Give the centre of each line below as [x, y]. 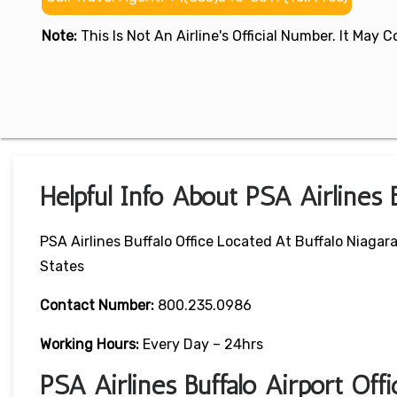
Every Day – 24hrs [203, 345]
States [62, 267]
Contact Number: [97, 306]
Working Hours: [91, 345]
